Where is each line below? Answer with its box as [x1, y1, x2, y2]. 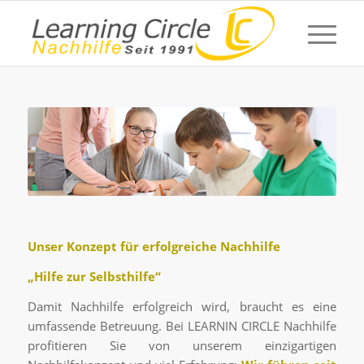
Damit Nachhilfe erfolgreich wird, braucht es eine [27, 297, 337, 314]
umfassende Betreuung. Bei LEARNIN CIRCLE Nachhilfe [27, 317, 337, 334]
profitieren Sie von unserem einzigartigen [27, 336, 337, 353]
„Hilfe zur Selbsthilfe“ [27, 267, 161, 284]
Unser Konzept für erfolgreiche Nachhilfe [27, 238, 280, 254]
